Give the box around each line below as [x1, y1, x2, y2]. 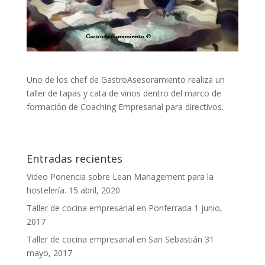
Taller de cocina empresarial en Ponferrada [26, 202, 192, 214]
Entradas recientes [26, 151, 122, 166]
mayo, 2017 [26, 247, 72, 258]
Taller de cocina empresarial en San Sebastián [26, 233, 202, 245]
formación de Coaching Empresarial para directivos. [26, 101, 224, 112]
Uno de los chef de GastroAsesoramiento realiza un [26, 73, 225, 85]
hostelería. [26, 184, 66, 196]
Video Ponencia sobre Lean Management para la [26, 170, 214, 182]
